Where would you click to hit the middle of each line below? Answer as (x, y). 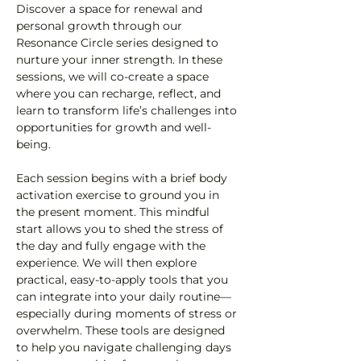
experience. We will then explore (108, 263)
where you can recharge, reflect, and (120, 93)
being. (33, 144)
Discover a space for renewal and (111, 9)
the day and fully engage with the (112, 246)
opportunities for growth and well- (114, 127)
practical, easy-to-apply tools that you (124, 280)
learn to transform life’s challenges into (128, 110)
